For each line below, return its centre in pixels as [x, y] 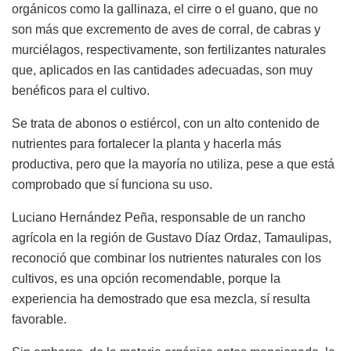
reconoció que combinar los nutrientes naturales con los [166, 258]
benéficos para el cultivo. [81, 90]
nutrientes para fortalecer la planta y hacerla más [147, 143]
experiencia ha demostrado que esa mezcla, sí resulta [161, 299]
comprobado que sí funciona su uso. [112, 184]
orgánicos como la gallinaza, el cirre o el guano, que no [165, 9]
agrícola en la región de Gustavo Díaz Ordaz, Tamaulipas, [172, 237]
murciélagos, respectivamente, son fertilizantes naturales [169, 49]
